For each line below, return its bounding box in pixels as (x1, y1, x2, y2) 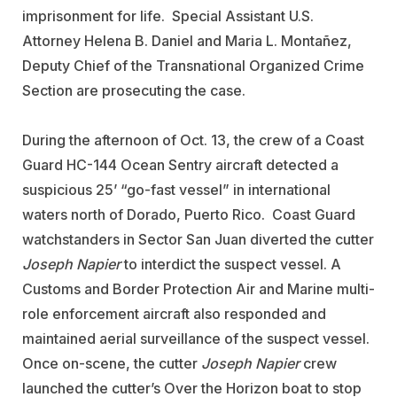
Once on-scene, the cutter (22, 354, 201, 372)
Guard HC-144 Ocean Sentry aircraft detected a (22, 155, 339, 174)
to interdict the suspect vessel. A (121, 254, 341, 273)
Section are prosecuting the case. (22, 81, 245, 99)
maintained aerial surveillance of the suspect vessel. (22, 329, 370, 347)
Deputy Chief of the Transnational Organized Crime (22, 56, 364, 74)
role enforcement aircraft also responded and (22, 304, 326, 323)
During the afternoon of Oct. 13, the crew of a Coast (22, 130, 364, 149)
